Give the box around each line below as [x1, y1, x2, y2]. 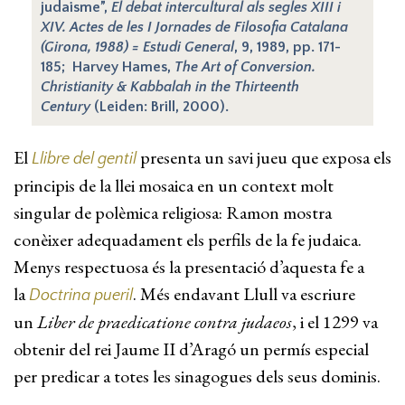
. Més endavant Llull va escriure [133, 282, 355, 306]
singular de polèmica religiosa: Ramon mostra [14, 201, 332, 224]
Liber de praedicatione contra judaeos [37, 310, 292, 334]
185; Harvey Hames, [41, 59, 174, 75]
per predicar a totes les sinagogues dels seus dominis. [14, 364, 381, 388]
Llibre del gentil [32, 150, 137, 168]
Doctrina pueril [29, 287, 133, 305]
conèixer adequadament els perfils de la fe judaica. [14, 228, 362, 251]
